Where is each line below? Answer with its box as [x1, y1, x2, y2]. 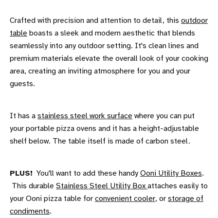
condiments [10, 207, 50, 216]
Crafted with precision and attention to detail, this [10, 16, 181, 25]
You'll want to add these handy [33, 169, 140, 178]
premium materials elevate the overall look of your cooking [10, 54, 208, 63]
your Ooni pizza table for [10, 194, 95, 203]
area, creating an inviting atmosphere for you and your [10, 67, 190, 75]
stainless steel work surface [37, 111, 132, 120]
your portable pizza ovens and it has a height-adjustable [10, 124, 199, 133]
